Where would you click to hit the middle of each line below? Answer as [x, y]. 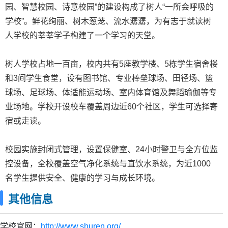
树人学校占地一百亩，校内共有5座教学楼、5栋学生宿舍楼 [111, 64]
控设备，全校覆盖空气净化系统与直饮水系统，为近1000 [108, 163]
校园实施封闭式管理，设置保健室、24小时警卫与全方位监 [111, 149]
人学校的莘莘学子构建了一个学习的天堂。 [82, 35]
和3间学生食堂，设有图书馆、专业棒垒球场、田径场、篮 [109, 78]
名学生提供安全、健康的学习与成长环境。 [82, 178]
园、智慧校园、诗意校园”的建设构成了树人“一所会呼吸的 [109, 7]
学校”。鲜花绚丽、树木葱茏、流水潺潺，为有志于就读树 [108, 21]
